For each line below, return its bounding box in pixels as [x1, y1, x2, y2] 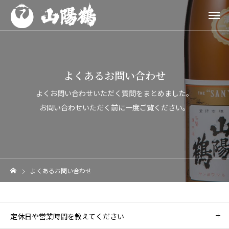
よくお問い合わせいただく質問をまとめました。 [36, 87, 193, 98]
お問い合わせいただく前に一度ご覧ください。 [39, 102, 190, 112]
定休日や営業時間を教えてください [10, 211, 124, 221]
